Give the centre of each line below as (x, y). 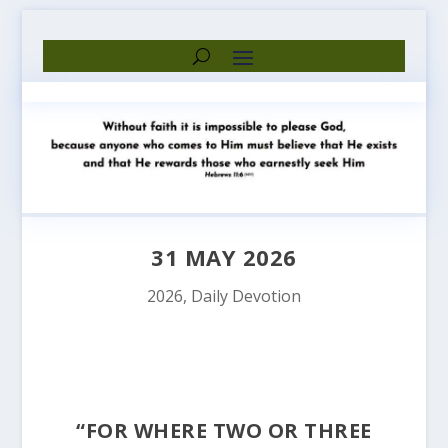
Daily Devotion (245, 296)
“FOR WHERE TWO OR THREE (224, 431)
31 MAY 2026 (224, 257)
